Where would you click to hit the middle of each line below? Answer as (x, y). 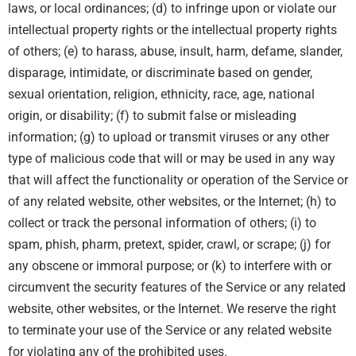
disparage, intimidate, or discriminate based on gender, (160, 73)
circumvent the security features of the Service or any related (177, 288)
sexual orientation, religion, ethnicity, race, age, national (161, 95)
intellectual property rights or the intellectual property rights (172, 30)
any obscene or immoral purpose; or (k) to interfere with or (170, 266)
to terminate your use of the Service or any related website (170, 331)
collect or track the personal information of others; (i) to (162, 223)
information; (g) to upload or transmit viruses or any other (168, 137)
